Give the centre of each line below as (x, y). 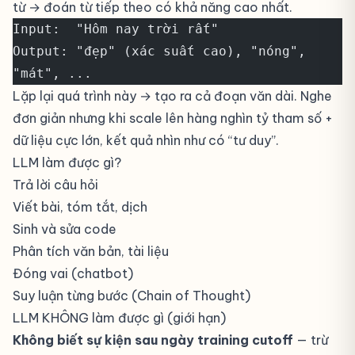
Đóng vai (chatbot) (73, 273)
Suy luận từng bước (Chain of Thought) (132, 296)
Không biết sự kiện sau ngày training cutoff (153, 340)
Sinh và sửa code (65, 229)
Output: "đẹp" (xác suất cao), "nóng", (159, 51)
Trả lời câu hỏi (55, 185)
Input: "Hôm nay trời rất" (116, 29)
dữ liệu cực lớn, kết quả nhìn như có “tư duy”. (146, 140)
